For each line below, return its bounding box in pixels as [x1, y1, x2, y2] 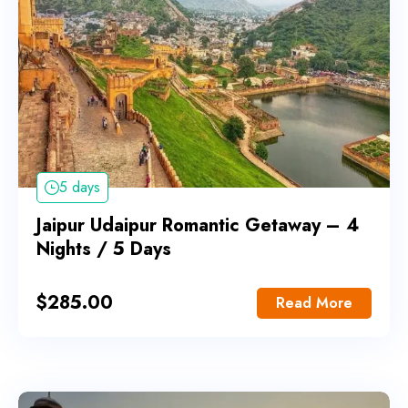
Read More [276, 292, 352, 314]
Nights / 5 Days [36, 236, 171, 263]
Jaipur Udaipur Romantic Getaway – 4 [36, 212, 359, 240]
